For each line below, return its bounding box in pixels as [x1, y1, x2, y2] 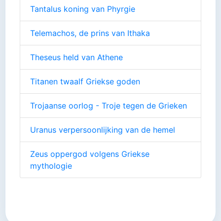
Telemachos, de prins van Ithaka [30, 28, 150, 38]
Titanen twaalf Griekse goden [30, 76, 140, 86]
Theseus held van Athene [30, 52, 123, 62]
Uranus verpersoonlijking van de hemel [30, 124, 175, 135]
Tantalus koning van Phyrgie [30, 3, 135, 14]
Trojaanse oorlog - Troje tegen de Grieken [30, 100, 187, 110]
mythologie [30, 160, 72, 171]
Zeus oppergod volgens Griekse [30, 148, 149, 159]
